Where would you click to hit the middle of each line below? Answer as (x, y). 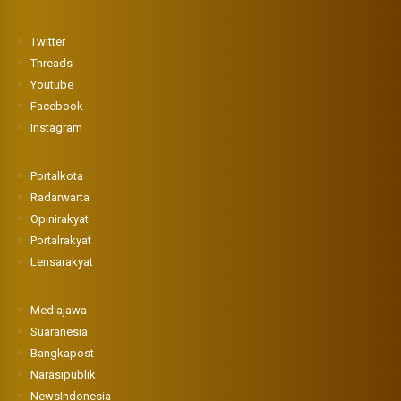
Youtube (52, 84)
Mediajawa (59, 310)
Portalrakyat (61, 240)
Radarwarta (60, 197)
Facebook (57, 106)
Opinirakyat (60, 218)
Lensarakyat (62, 261)
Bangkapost (63, 353)
